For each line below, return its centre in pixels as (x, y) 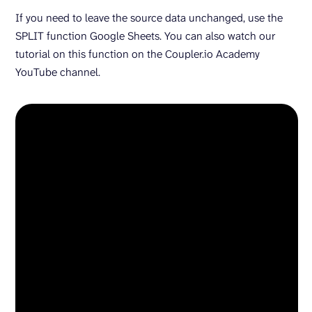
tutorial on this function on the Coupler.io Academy (138, 54)
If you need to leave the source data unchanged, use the (149, 18)
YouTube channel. (58, 72)
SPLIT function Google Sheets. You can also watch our (145, 36)
